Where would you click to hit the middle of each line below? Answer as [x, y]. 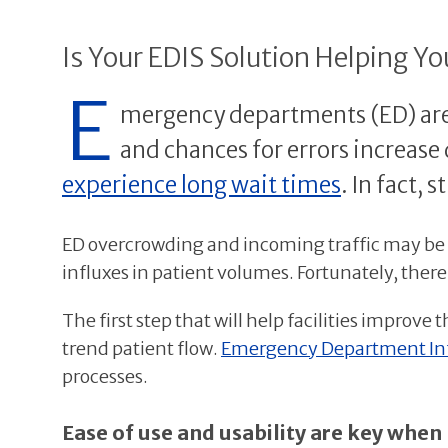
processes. [105, 376]
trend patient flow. [141, 348]
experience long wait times [201, 185]
